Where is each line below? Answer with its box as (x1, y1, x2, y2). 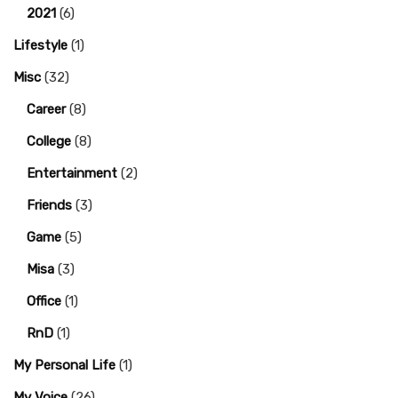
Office (27, 293, 61, 309)
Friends (27, 197, 72, 213)
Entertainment (27, 165, 117, 181)
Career (27, 101, 66, 117)
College (27, 133, 71, 149)
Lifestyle (13, 37, 68, 53)
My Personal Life (13, 357, 115, 373)
